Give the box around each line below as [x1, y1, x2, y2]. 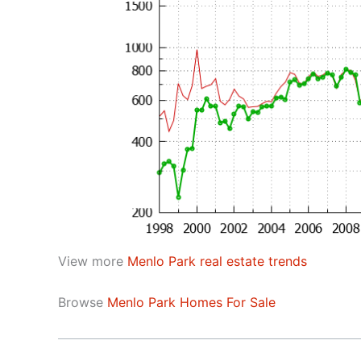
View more [58, 252, 127, 269]
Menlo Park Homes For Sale [107, 293, 276, 310]
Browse [58, 293, 107, 310]
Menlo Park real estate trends [127, 252, 307, 269]
